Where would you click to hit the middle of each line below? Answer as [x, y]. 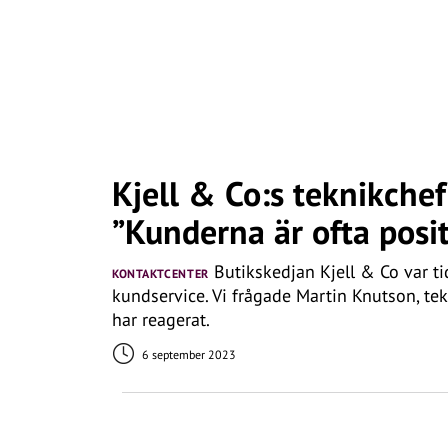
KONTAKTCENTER [160, 273]
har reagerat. [161, 319]
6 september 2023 [187, 354]
